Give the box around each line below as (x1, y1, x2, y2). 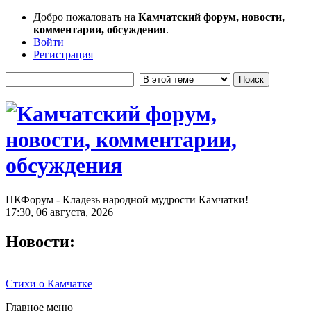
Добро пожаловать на (33, 11, 138, 23)
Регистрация (33, 49, 93, 60)
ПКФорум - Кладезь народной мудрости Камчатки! (6, 193, 249, 205)
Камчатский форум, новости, (138, 11, 285, 23)
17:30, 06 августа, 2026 (6, 205, 113, 218)
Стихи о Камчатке (6, 277, 92, 289)
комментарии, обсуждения (33, 24, 166, 35)
